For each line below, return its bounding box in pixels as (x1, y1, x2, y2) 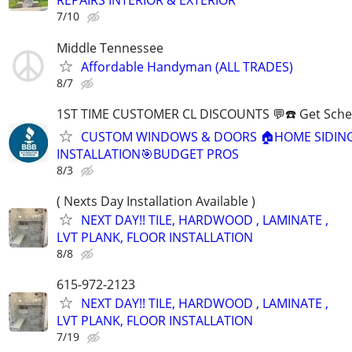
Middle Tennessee (57, 38, 163, 57)
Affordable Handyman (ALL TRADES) (81, 57, 293, 75)
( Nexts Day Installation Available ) (57, 192, 255, 210)
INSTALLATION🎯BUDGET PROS (57, 145, 239, 163)
